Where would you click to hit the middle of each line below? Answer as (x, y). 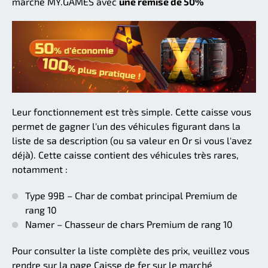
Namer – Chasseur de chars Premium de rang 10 (129, 224)
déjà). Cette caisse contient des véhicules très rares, (125, 155)
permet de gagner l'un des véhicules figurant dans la (126, 126)
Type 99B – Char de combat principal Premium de (131, 196)
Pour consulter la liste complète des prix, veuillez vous (131, 251)
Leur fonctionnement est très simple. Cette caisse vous (132, 112)
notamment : (40, 169)
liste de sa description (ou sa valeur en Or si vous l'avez (132, 141)
